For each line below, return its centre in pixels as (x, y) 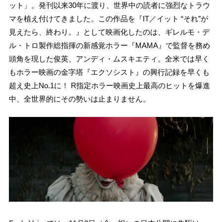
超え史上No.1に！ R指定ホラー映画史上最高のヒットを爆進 (109, 85)
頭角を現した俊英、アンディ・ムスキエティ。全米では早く (109, 59)
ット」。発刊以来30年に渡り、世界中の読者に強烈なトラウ (109, 5)
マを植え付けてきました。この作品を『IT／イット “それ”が (108, 19)
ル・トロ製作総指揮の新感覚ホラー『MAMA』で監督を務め (109, 45)
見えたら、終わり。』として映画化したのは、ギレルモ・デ (109, 32)
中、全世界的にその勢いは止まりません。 (79, 99)
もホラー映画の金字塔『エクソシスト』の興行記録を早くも (109, 72)
